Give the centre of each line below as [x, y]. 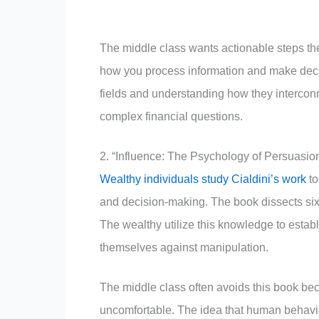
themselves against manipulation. [184, 248]
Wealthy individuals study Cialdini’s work [203, 179]
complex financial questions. [171, 117]
